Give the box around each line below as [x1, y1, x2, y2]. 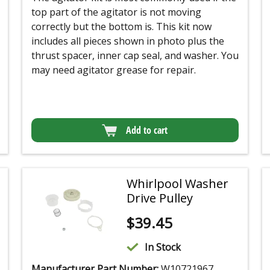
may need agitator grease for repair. [31, 63, 196, 77]
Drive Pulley [127, 190, 193, 207]
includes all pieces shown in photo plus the [31, 34, 224, 48]
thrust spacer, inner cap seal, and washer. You [31, 49, 239, 63]
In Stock [145, 240, 181, 254]
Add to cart [126, 124, 168, 137]
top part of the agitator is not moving [31, 5, 201, 19]
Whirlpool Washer [127, 175, 229, 192]
